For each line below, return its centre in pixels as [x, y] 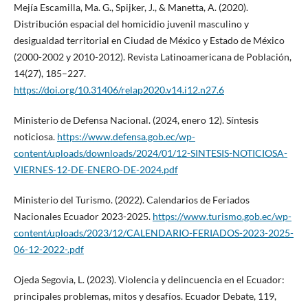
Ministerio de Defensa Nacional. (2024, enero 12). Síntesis [136, 120]
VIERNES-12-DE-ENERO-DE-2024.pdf [96, 169]
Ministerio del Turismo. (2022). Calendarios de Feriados [131, 199]
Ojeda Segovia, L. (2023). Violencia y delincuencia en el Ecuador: [149, 279]
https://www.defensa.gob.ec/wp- [126, 136]
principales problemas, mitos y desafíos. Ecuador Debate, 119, [145, 296]
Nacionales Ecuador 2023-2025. [83, 216]
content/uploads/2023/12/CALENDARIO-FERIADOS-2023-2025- [153, 232]
